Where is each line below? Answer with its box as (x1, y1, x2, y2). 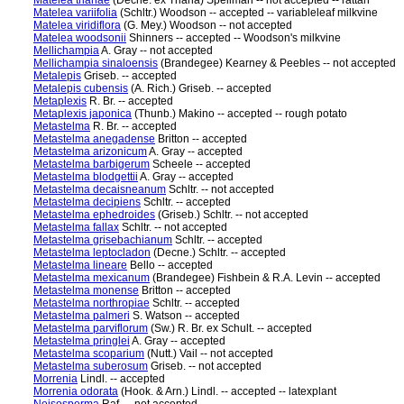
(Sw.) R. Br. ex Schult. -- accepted (148, 322, 312, 335)
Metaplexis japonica (33, 107, 132, 120)
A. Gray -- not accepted (99, 44, 213, 57)
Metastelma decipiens (33, 196, 141, 208)
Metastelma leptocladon (33, 246, 151, 259)
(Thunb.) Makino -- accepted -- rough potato (132, 107, 347, 120)
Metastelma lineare (33, 259, 127, 271)
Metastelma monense (33, 284, 139, 297)
